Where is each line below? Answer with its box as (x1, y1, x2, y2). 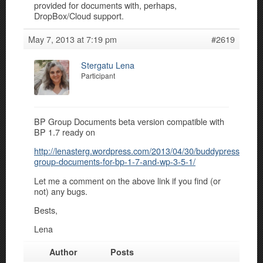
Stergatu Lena (81, 59, 134, 72)
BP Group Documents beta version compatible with (34, 114, 224, 127)
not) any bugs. (34, 184, 87, 197)
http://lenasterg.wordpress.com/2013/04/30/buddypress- (34, 144, 242, 157)
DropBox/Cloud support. (34, 9, 124, 22)
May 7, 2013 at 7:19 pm (28, 33, 117, 46)
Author (49, 246, 77, 258)
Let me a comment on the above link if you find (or (34, 174, 221, 187)
